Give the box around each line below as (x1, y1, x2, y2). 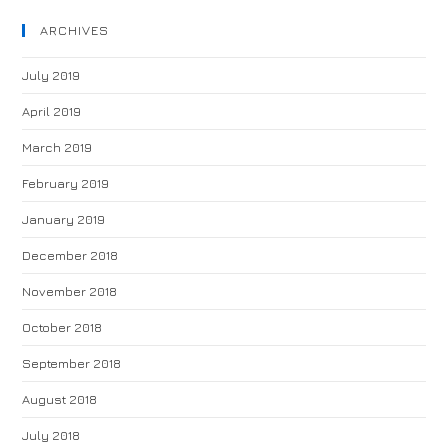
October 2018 (22, 319, 103, 335)
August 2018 (22, 391, 98, 407)
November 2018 (22, 283, 118, 299)
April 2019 (22, 103, 82, 119)
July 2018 (22, 427, 81, 443)
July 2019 (22, 67, 81, 83)
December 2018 (22, 247, 119, 263)
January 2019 (22, 211, 106, 227)
